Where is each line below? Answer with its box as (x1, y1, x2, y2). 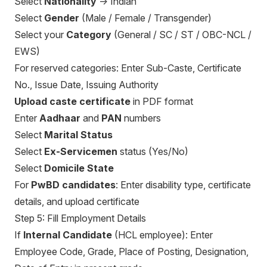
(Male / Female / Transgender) (79, 12, 212, 24)
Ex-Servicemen (44, 145, 117, 157)
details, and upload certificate (14, 195, 139, 207)
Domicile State (44, 162, 114, 174)
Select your (14, 29, 66, 41)
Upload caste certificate (14, 95, 131, 107)
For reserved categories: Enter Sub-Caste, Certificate (14, 62, 241, 74)
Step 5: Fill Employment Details (14, 212, 146, 224)
